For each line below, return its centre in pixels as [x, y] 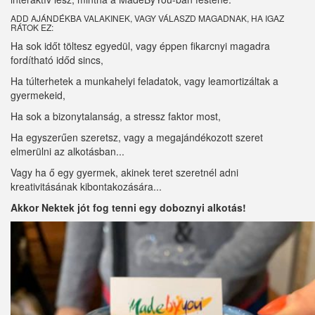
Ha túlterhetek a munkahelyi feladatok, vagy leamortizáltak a [144, 81]
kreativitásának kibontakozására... [86, 187]
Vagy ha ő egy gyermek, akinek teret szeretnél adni [124, 173]
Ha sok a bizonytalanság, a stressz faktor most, [116, 116]
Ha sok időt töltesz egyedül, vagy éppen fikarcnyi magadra [140, 46]
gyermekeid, [38, 95]
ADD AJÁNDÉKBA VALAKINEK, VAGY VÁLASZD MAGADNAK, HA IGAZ [147, 18]
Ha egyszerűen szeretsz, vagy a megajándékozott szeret [137, 137]
